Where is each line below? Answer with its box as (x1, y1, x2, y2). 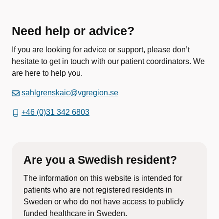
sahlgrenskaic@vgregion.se (22, 88, 118, 97)
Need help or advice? (12, 24, 134, 38)
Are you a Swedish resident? (23, 153, 180, 166)
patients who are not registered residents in (23, 186, 172, 194)
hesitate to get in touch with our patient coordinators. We (12, 57, 205, 66)
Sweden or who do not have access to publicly (23, 197, 184, 206)
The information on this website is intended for (23, 174, 182, 182)
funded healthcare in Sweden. (23, 209, 131, 218)
